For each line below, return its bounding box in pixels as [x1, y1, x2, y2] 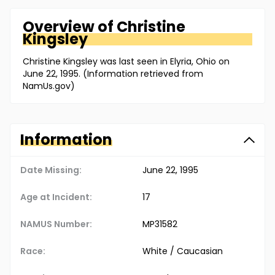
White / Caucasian [142, 245, 223, 258]
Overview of [23, 17, 117, 37]
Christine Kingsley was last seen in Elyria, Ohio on [23, 55, 230, 68]
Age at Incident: [20, 191, 92, 204]
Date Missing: [20, 164, 82, 177]
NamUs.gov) [23, 80, 75, 93]
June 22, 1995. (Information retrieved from [23, 68, 203, 80]
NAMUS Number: [20, 218, 92, 231]
